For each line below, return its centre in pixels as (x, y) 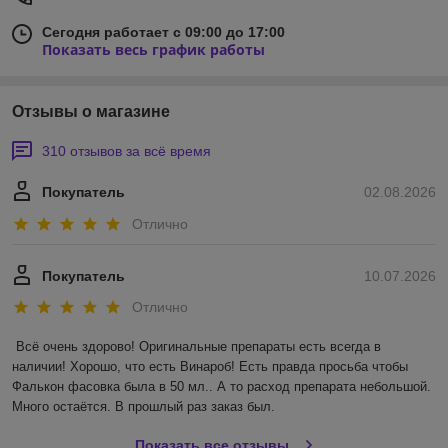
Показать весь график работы (153, 50)
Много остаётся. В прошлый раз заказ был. (143, 407)
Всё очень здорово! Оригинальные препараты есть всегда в (198, 347)
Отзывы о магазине (91, 112)
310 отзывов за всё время (126, 151)
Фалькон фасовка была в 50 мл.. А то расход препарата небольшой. (221, 387)
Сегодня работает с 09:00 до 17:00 (163, 32)
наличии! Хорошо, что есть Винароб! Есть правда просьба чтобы (210, 367)
